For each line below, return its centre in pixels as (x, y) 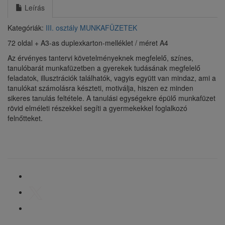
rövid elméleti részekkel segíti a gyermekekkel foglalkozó (97, 108)
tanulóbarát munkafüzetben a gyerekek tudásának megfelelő (104, 68)
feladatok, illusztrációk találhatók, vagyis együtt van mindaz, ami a (112, 78)
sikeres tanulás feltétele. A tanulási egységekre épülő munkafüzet (111, 98)
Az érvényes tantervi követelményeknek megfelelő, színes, (100, 58)
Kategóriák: (27, 28)
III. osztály (62, 28)
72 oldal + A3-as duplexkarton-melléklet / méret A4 (88, 43)
